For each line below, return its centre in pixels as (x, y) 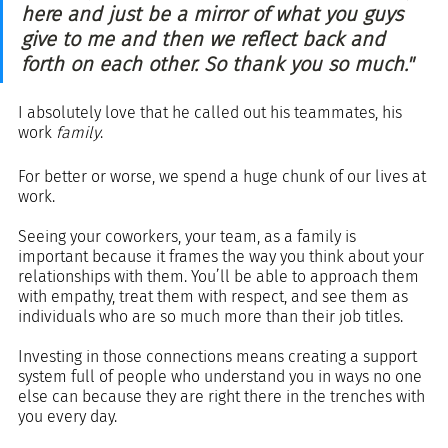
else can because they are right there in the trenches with (223, 396)
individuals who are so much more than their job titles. (210, 316)
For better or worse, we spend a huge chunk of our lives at (224, 176)
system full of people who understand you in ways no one (222, 376)
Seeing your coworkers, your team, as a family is (189, 236)
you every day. (67, 416)
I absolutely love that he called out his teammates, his (212, 112)
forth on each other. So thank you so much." (217, 63)
